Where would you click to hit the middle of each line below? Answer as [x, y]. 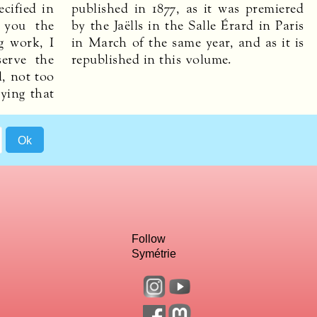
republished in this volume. [152, 59]
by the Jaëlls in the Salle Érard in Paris [188, 25]
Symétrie [154, 254]
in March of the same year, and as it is [188, 42]
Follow [148, 239]
